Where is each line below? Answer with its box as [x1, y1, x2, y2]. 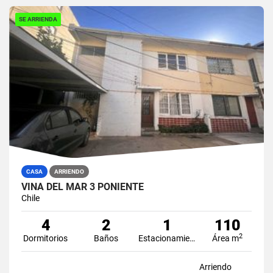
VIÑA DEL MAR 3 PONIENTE [21, 180, 144, 193]
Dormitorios [23, 233, 68, 243]
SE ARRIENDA [19, 15, 57, 23]
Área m [212, 233, 239, 243]
